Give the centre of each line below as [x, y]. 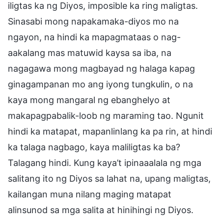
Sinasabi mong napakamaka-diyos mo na [93, 21]
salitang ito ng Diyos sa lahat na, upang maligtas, [109, 178]
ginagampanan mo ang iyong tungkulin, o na [100, 84]
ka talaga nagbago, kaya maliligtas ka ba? [94, 147]
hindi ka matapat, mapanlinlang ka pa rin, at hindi [110, 131]
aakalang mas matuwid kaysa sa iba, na [90, 53]
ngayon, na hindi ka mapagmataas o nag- [94, 37]
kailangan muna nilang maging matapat [90, 194]
